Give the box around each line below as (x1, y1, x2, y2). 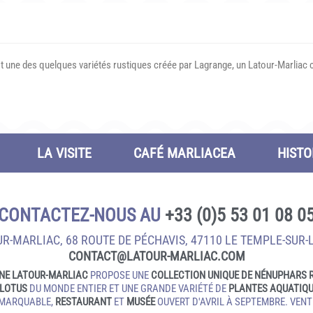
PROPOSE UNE (87, 269, 151, 282)
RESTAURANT (54, 296, 112, 308)
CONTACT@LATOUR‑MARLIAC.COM (68, 249, 245, 263)
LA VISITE (37, 145, 92, 161)
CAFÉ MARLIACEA (133, 145, 235, 161)
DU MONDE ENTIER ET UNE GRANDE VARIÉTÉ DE (27, 282, 228, 295)
